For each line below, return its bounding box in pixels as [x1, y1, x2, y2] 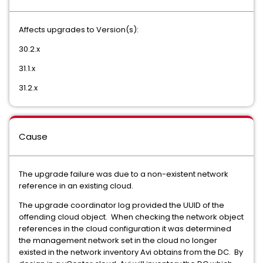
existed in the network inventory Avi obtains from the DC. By [19, 246, 243, 258]
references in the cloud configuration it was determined [19, 222, 231, 234]
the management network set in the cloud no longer [19, 234, 217, 246]
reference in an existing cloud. [19, 180, 133, 191]
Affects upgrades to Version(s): [19, 23, 139, 35]
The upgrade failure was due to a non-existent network [19, 168, 228, 180]
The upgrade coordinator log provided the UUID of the [19, 199, 224, 211]
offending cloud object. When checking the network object [19, 211, 244, 222]
